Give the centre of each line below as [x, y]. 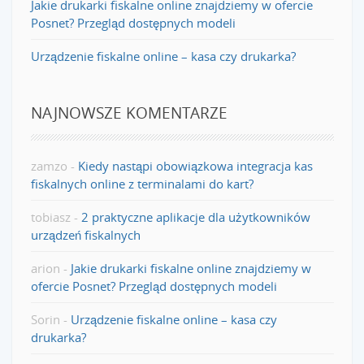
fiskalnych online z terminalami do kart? [142, 183]
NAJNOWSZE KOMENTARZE [129, 112]
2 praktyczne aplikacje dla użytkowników [195, 217]
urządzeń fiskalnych [85, 234]
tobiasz [50, 217]
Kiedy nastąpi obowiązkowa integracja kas [195, 165]
